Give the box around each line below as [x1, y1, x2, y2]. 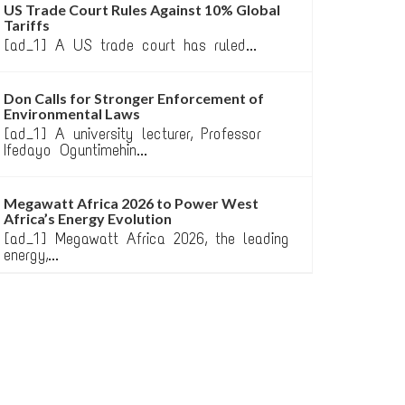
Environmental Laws [4, 105, 140, 122]
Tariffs [4, 16, 50, 33]
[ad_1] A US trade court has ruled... [4, 35, 257, 55]
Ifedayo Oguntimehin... [4, 140, 147, 160]
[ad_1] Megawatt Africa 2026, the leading [4, 229, 289, 249]
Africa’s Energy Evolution [4, 210, 172, 227]
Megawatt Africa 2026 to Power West [4, 194, 259, 212]
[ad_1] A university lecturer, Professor [4, 124, 261, 144]
